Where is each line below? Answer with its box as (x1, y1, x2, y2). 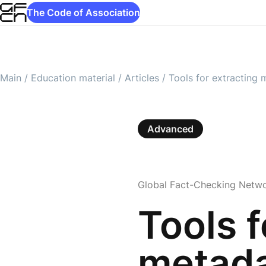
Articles (125, 72, 159, 84)
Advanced (147, 123, 194, 135)
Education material (31, 72, 115, 84)
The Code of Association (26, 6, 140, 18)
